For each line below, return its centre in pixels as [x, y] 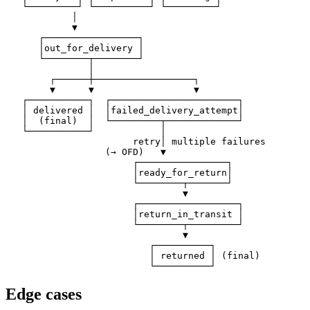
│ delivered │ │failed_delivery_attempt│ [125, 111]
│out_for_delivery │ [75, 48]
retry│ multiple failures [136, 142]
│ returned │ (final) [133, 256]
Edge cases [44, 294]
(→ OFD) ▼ [86, 152]
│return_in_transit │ [125, 215]
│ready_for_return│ [119, 173]
